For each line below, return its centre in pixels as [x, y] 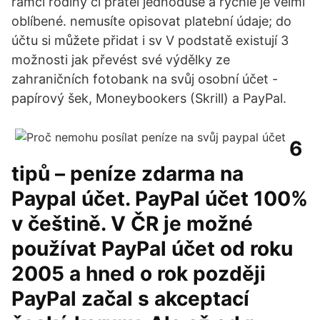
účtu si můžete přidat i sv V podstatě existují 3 [150, 40]
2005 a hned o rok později [139, 274]
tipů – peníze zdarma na [127, 174]
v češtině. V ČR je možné [132, 224]
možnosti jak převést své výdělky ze [121, 60]
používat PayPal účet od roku [152, 249]
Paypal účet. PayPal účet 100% [160, 199]
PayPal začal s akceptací [130, 299]
